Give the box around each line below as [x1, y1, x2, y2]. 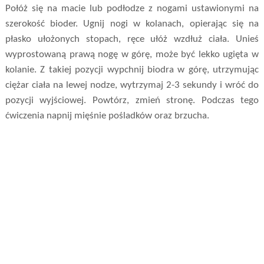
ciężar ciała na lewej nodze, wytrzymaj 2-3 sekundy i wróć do [5, 80, 259, 91]
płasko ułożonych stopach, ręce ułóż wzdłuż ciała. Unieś [5, 34, 259, 45]
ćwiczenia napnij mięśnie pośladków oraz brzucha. [5, 111, 209, 121]
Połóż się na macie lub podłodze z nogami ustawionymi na [5, 4, 259, 14]
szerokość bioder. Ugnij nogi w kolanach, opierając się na [5, 19, 259, 29]
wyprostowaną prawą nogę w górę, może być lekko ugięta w [5, 49, 259, 60]
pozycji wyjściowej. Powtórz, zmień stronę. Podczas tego [5, 95, 259, 106]
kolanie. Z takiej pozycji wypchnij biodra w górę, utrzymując [5, 65, 259, 75]
